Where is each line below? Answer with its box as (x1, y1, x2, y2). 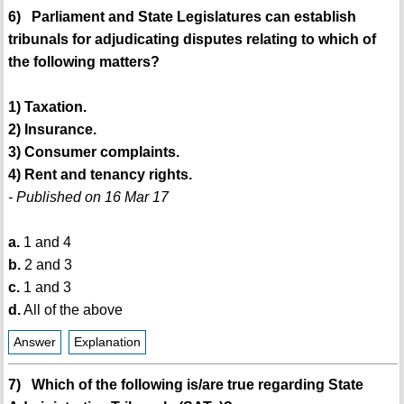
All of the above (20, 301, 123, 317)
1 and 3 (19, 279, 71, 295)
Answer (13, 335, 56, 349)
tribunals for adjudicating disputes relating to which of (7, 31, 376, 47)
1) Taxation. (7, 98, 87, 115)
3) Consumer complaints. (7, 143, 179, 160)
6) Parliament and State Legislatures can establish (7, 8, 356, 24)
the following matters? (7, 53, 160, 69)
